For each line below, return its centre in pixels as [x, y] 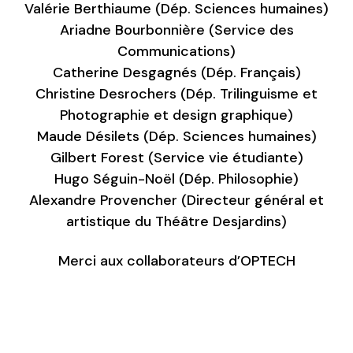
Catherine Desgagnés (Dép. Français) [176, 73]
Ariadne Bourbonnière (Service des [176, 30]
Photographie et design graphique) [176, 115]
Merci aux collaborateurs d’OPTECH [176, 260]
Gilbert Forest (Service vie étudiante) [176, 158]
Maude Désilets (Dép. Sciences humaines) [176, 137]
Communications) [176, 52]
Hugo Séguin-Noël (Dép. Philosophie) [176, 179]
